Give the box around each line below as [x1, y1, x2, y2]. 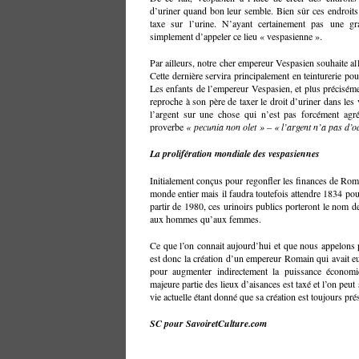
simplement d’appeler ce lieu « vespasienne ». [150, 30, 322, 42]
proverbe [150, 120, 186, 133]
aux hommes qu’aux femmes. [150, 212, 261, 225]
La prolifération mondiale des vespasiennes [150, 147, 320, 160]
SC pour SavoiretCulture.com [150, 317, 267, 330]
